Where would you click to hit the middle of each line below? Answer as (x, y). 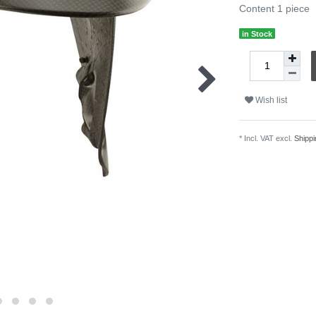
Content (258, 8)
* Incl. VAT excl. (267, 138)
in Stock (257, 34)
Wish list (270, 101)
